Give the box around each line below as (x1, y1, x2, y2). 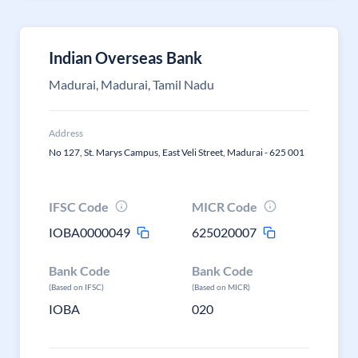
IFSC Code (49, 199, 109, 214)
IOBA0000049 (49, 225, 130, 240)
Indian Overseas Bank (49, 48, 202, 67)
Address (49, 127, 83, 139)
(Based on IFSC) (49, 282, 104, 292)
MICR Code (192, 199, 258, 214)
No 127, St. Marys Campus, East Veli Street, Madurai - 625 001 (49, 146, 304, 158)
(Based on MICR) (192, 282, 251, 292)
